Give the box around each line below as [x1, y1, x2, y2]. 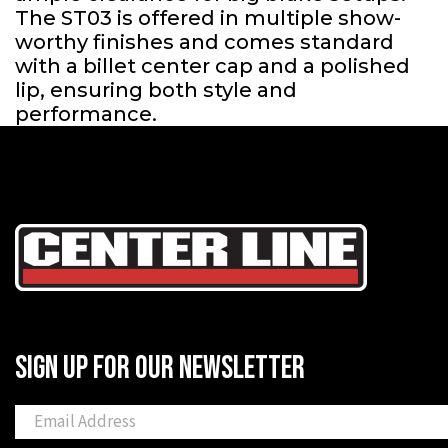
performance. [15, 102, 157, 126]
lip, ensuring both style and [15, 78, 297, 102]
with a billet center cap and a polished [15, 54, 410, 78]
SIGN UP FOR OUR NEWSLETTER [15, 349, 305, 388]
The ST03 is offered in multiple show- [15, 6, 401, 30]
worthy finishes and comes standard [15, 30, 394, 54]
